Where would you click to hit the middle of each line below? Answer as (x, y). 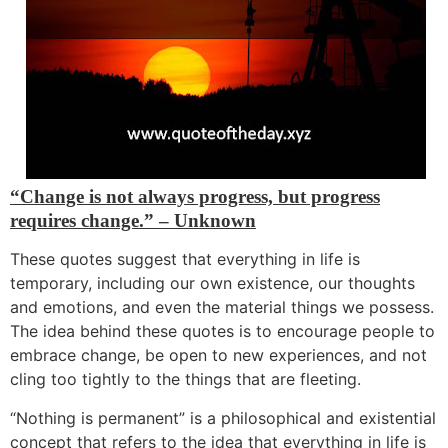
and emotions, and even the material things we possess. (222, 307)
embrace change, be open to (119, 355)
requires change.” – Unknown (133, 220)
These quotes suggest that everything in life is (185, 259)
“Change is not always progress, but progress (195, 196)
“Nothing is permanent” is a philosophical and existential (223, 417)
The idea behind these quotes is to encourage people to (222, 331)
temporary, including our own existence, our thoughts (212, 283)
